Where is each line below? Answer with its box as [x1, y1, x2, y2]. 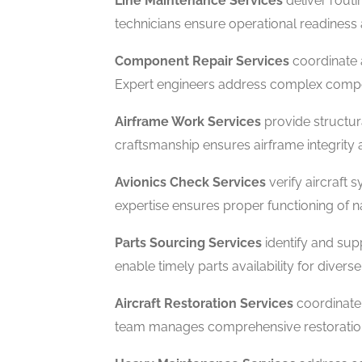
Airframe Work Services [115, 114, 261, 129]
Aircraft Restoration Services [115, 296, 293, 311]
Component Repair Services [115, 53, 289, 69]
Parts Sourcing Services [115, 235, 262, 250]
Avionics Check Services [115, 175, 266, 190]
